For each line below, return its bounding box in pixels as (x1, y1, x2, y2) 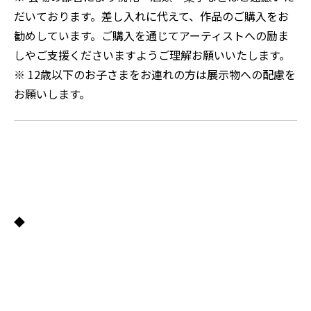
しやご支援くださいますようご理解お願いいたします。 (14, 47, 293, 64)
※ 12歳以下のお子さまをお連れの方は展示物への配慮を (14, 66, 296, 83)
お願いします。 (14, 85, 90, 103)
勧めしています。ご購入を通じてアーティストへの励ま (14, 27, 289, 44)
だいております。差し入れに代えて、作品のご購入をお (14, 8, 289, 25)
